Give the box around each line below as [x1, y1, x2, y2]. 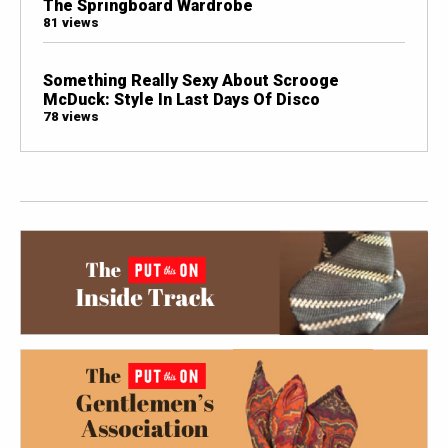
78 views [42, 109, 99, 125]
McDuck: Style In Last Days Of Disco [42, 90, 320, 110]
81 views [42, 15, 99, 31]
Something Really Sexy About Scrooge [42, 71, 339, 91]
